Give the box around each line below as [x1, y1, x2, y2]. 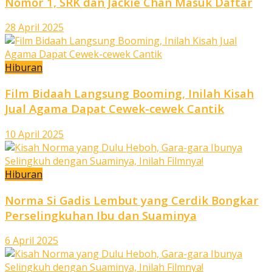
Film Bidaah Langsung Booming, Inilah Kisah [5, 86, 254, 101]
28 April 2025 [5, 21, 64, 35]
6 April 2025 [5, 234, 58, 248]
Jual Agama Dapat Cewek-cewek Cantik [5, 101, 224, 117]
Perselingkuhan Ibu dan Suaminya [5, 207, 197, 223]
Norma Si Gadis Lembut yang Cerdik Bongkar [5, 192, 259, 208]
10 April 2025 [5, 127, 64, 141]
